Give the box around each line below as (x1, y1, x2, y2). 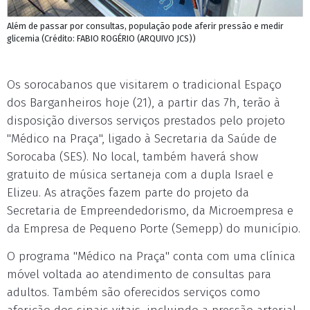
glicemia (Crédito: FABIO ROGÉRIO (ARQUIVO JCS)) (7, 33, 196, 44)
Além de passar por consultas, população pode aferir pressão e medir (7, 21, 284, 31)
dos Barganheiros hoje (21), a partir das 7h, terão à (7, 95, 280, 110)
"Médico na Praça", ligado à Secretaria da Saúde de (7, 131, 277, 146)
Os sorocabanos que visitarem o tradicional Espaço (7, 77, 282, 92)
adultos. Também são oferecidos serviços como (7, 285, 260, 300)
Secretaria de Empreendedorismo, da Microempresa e (7, 203, 293, 218)
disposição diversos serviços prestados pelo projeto (7, 113, 285, 128)
